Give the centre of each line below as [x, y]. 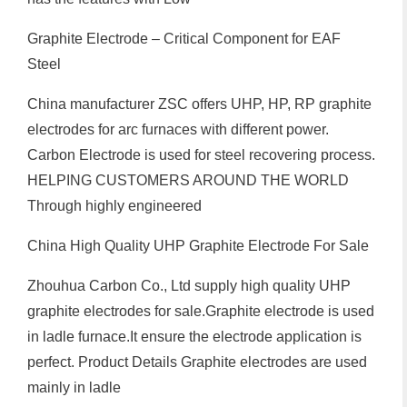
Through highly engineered [114, 205]
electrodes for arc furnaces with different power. [178, 129]
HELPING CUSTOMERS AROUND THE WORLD [188, 180]
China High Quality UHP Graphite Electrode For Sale [198, 245]
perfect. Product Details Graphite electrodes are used [197, 362]
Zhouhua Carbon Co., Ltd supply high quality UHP [189, 285]
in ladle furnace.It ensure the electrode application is [194, 336]
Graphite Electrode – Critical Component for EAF [184, 38]
